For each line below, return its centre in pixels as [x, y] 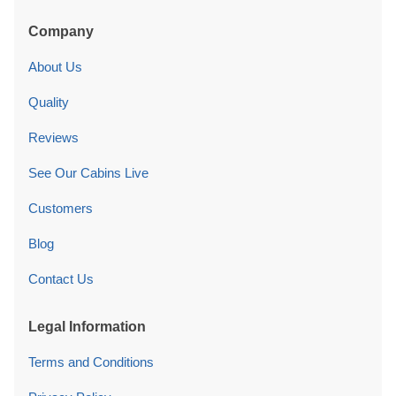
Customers [61, 209]
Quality [49, 103]
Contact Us [61, 279]
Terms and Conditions [91, 362]
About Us [55, 67]
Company [61, 32]
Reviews [53, 138]
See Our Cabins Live [88, 173]
